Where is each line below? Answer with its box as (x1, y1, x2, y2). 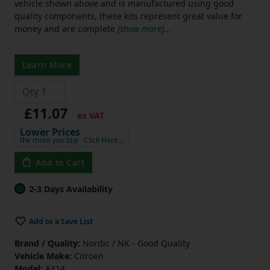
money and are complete (14, 22, 115, 34)
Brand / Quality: (14, 237, 80, 249)
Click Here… (84, 134, 124, 145)
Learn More (22, 58, 72, 71)
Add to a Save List (29, 216, 93, 227)
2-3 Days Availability (29, 183, 113, 195)
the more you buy (20, 134, 78, 145)
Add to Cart (35, 156, 84, 168)
